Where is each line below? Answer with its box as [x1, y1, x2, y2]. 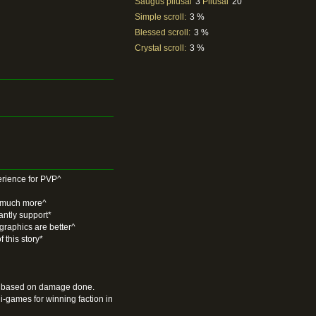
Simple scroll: [135, 12, 187, 22]
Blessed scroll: [135, 28, 191, 37]
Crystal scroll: [135, 43, 187, 53]
